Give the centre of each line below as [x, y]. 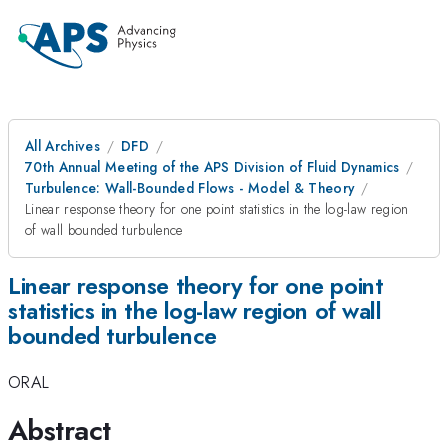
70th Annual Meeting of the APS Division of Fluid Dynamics [212, 167]
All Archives [62, 146]
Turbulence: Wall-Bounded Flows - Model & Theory [190, 188]
